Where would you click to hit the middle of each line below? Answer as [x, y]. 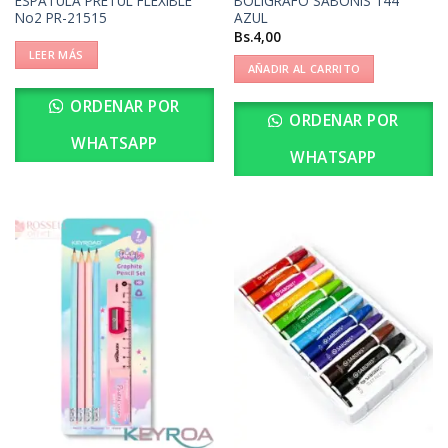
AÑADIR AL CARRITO [304, 68]
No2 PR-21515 [60, 18]
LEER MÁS [56, 54]
